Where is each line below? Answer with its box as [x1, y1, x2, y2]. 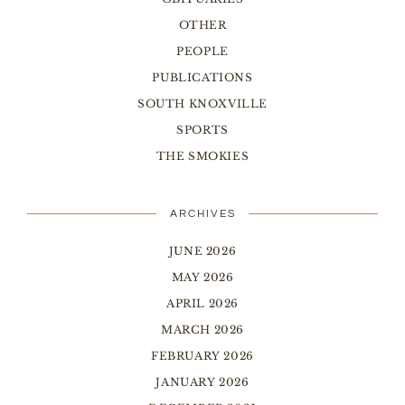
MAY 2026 [171, 269, 234, 284]
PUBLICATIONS [152, 70, 253, 84]
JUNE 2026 [168, 243, 237, 258]
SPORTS [176, 122, 229, 137]
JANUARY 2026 [155, 374, 250, 389]
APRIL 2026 [166, 296, 239, 310]
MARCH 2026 [161, 322, 244, 336]
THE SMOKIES [155, 148, 250, 163]
